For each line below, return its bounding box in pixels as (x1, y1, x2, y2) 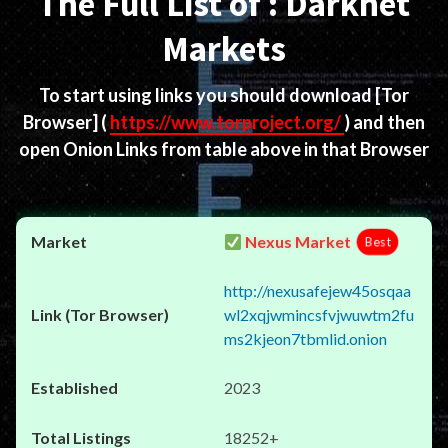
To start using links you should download (39, 84, 375, 106)
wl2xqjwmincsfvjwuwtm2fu (224, 305, 414, 324)
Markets (162, 27, 286, 71)
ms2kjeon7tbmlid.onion (224, 329, 387, 348)
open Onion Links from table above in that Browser (19, 138, 429, 160)
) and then (344, 111, 425, 133)
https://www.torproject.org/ (110, 111, 344, 133)
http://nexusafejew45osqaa (224, 281, 411, 300)
